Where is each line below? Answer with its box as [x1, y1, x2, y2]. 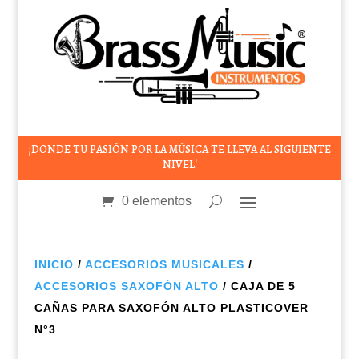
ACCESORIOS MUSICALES [84, 257, 244, 271]
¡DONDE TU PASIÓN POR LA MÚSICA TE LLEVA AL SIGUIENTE [28, 141, 331, 157]
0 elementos [122, 193, 192, 208]
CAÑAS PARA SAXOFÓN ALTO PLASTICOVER [34, 301, 309, 314]
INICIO [34, 257, 74, 271]
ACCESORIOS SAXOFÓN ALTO [34, 279, 219, 292]
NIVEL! [162, 156, 197, 172]
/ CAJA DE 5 [218, 279, 296, 292]
